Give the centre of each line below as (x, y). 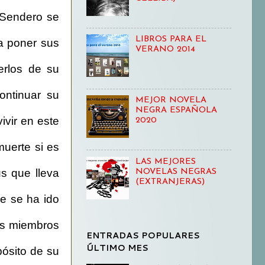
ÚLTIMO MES (117, 247)
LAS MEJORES (165, 161)
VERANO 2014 (165, 50)
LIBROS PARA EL (171, 40)
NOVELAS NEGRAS (176, 172)
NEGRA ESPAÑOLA (176, 111)
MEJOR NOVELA (171, 101)
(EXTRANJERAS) (170, 182)
